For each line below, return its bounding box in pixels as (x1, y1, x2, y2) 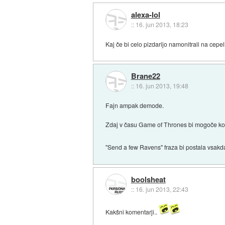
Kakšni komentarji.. (105, 207, 159, 216)
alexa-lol (131, 9, 160, 20)
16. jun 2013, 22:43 (135, 184, 188, 193)
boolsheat (131, 173, 166, 185)
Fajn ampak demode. (105, 100, 164, 109)
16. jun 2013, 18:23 (135, 20, 188, 29)
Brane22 (131, 70, 160, 82)
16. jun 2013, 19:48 (135, 81, 188, 90)
